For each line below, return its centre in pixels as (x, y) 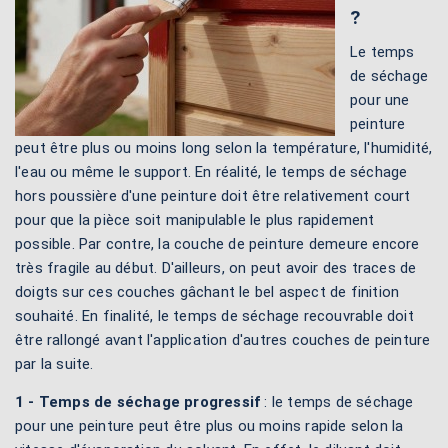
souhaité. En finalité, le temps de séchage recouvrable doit (214, 316)
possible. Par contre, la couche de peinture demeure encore (217, 244)
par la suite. (54, 364)
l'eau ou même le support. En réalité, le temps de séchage (211, 172)
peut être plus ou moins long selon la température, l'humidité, (224, 148)
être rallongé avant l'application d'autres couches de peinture (223, 340)
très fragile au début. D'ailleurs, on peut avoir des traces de (216, 268)
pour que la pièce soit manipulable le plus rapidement (195, 220)
